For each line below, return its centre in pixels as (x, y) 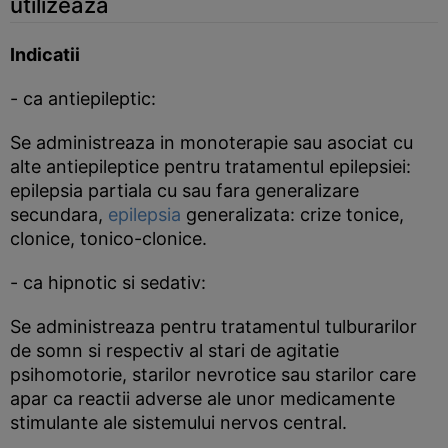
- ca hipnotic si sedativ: (108, 282)
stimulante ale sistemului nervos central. (178, 422)
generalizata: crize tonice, (295, 214)
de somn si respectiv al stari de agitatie (174, 350)
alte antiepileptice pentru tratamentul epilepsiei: (210, 166)
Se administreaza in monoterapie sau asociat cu (211, 142)
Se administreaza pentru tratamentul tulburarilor (213, 326)
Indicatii (45, 54)
